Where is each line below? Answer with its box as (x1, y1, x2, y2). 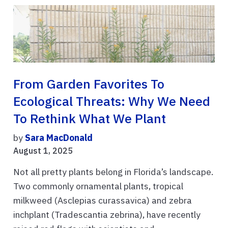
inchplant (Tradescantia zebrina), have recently (13, 208, 201, 220)
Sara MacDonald (25, 131, 93, 144)
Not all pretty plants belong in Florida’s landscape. (13, 165, 213, 178)
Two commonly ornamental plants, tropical (13, 180, 183, 192)
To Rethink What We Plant (13, 110, 166, 127)
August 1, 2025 (13, 145, 73, 156)
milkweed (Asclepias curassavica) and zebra (13, 194, 192, 206)
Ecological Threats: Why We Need (13, 93, 210, 109)
